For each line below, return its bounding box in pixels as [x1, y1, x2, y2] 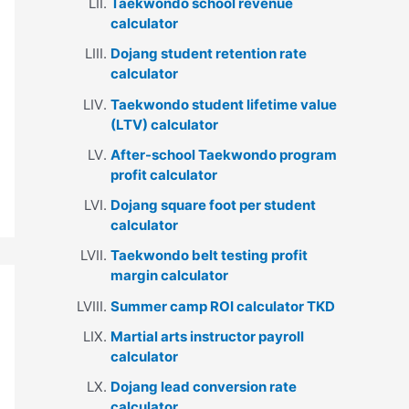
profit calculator [110, 165, 217, 184]
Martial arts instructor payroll [110, 327, 304, 345]
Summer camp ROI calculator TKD [110, 297, 335, 315]
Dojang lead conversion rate [110, 378, 297, 396]
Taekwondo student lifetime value [110, 95, 337, 113]
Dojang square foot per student [110, 196, 316, 215]
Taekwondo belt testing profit [110, 246, 308, 265]
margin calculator [110, 267, 228, 285]
